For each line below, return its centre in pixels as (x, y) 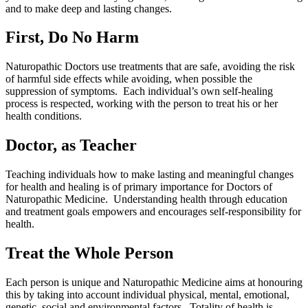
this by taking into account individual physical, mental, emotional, (147, 295)
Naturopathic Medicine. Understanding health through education (146, 199)
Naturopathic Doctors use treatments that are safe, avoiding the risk (150, 67)
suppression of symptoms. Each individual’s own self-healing (139, 91)
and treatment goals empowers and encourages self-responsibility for (153, 212)
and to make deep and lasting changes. (89, 8)
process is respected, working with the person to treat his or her (142, 104)
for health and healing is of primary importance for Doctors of (139, 187)
